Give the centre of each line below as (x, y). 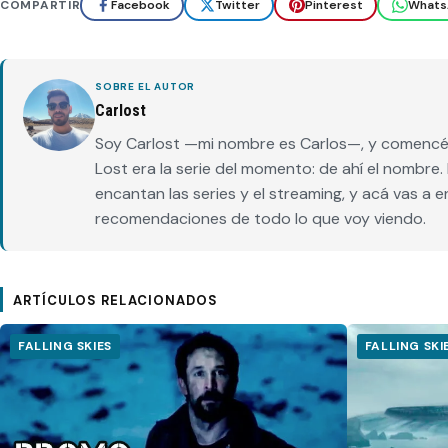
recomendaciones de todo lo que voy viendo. (260, 218)
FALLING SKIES (65, 345)
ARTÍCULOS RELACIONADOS (115, 300)
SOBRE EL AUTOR (145, 86)
